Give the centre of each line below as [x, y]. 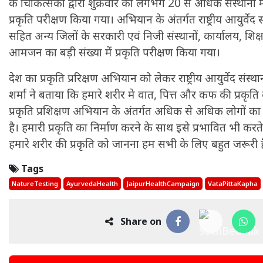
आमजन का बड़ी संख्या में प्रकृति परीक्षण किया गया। [114, 53]
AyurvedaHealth [92, 184]
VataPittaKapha [233, 184]
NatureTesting [35, 184]
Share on [137, 222]
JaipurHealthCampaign [163, 184]
